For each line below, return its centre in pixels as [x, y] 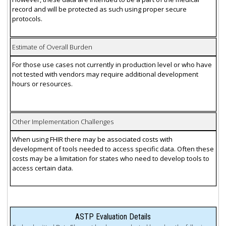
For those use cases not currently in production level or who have [112, 64]
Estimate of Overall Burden [52, 47]
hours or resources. [42, 83]
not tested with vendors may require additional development [105, 74]
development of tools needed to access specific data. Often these [113, 149]
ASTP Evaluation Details [113, 216]
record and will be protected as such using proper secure [99, 9]
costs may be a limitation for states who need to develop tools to [110, 158]
